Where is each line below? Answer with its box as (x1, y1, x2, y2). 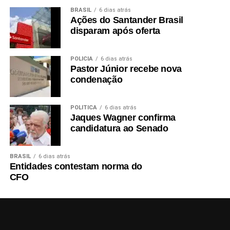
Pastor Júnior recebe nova (70, 63, 182, 74)
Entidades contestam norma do (9, 161, 142, 171)
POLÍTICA (70, 104, 97, 111)
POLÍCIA (70, 55, 93, 62)
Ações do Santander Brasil (70, 14, 184, 25)
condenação (70, 74, 123, 85)
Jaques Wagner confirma (70, 112, 176, 123)
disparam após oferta (70, 25, 160, 36)
